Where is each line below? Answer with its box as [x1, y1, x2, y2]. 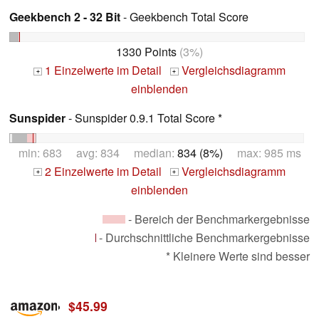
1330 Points [116, 43, 177, 60]
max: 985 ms [222, 144, 301, 161]
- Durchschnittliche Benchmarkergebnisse [96, 229, 310, 246]
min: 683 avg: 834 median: [18, 144, 177, 161]
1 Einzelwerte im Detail [42, 61, 162, 78]
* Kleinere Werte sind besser [166, 247, 310, 264]
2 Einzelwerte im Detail [42, 162, 162, 179]
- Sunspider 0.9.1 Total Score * [66, 109, 222, 126]
